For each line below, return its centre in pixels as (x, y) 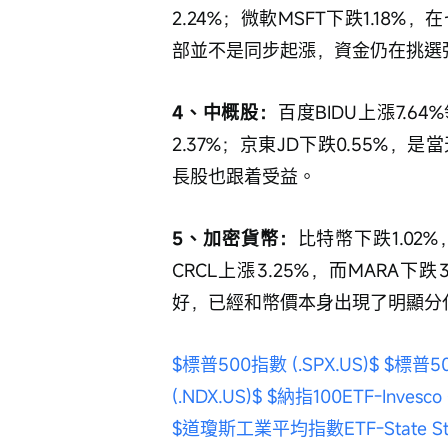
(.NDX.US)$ (217, 396)
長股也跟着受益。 (244, 176)
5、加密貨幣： (235, 238)
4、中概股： (225, 112)
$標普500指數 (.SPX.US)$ (275, 364)
